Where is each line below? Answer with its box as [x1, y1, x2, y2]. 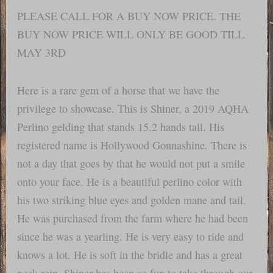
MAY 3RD [17, 45, 66, 60]
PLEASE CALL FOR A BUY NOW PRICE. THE [17, 9, 241, 24]
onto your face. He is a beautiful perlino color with [17, 174, 243, 189]
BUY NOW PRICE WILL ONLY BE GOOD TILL [17, 27, 245, 42]
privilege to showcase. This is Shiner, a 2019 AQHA [17, 101, 249, 116]
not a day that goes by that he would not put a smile [17, 155, 246, 171]
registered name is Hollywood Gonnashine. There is [17, 137, 247, 152]
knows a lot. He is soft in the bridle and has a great [17, 247, 243, 262]
